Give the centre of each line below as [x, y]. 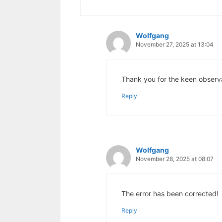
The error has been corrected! [170, 194]
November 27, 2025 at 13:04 [175, 44]
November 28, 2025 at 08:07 [175, 159]
